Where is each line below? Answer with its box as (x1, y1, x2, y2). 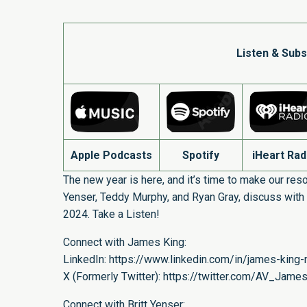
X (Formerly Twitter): (63, 269, 163, 283)
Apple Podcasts (71, 148, 152, 162)
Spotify (182, 148, 219, 162)
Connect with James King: (63, 235, 189, 249)
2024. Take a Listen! (63, 207, 160, 221)
